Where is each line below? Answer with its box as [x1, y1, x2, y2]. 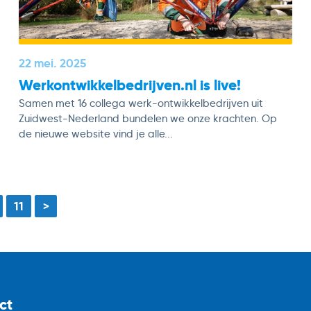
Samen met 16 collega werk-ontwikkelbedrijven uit [19, 97, 264, 110]
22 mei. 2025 [19, 56, 87, 72]
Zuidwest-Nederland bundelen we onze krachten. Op [19, 112, 278, 126]
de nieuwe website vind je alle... [19, 128, 174, 141]
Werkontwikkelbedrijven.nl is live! [19, 75, 242, 94]
